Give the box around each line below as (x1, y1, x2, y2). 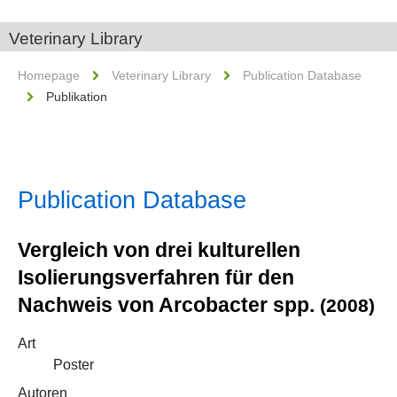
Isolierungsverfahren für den (18, 266, 294, 289)
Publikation (46, 90, 107, 104)
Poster (53, 357, 94, 372)
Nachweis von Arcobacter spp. (18, 293, 320, 316)
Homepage (18, 68, 80, 82)
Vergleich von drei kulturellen (18, 238, 300, 261)
